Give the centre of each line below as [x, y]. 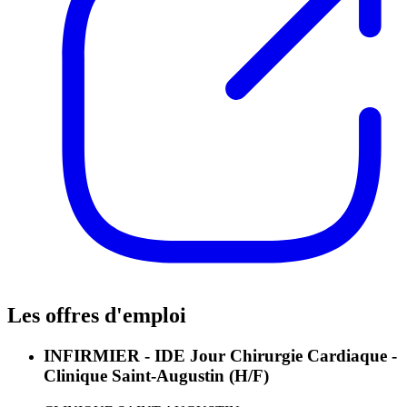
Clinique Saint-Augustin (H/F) [156, 376]
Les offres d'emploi [97, 316]
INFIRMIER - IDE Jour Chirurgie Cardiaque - [220, 356]
